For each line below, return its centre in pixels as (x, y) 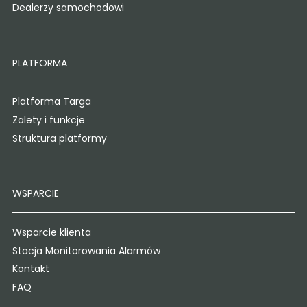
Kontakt (30, 269)
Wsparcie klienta (51, 232)
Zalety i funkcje (48, 120)
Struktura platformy (59, 138)
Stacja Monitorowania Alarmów (86, 250)
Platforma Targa (51, 102)
